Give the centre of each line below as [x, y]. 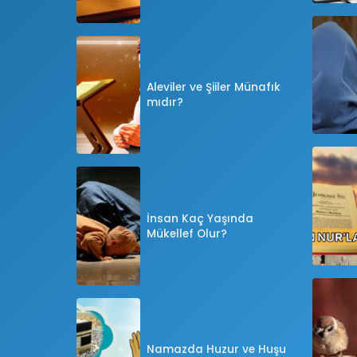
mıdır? [165, 103]
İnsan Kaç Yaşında [200, 218]
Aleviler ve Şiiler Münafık [214, 88]
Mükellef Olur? [187, 233]
